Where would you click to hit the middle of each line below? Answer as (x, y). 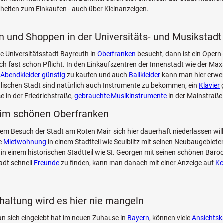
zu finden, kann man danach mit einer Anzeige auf (137, 163)
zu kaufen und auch (97, 75)
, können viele (171, 218)
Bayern (139, 218)
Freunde (47, 163)
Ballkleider (145, 75)
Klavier (209, 85)
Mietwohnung (25, 142)
